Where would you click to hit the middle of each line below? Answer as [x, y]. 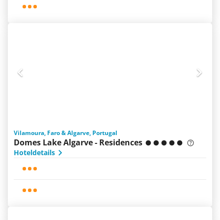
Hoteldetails [34, 152]
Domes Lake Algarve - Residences [78, 142]
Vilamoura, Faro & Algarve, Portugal [66, 133]
